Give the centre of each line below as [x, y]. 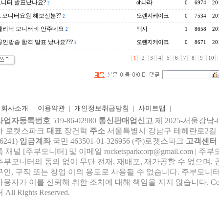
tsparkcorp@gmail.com [158, 151]
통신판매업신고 [125, 120]
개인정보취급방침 [101, 108]
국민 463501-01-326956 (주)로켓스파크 [119, 141]
